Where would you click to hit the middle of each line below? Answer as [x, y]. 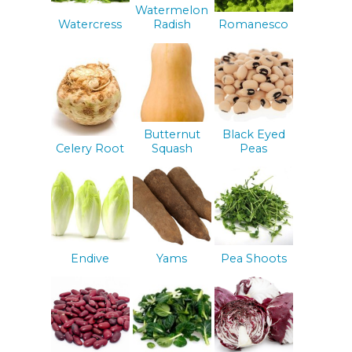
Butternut [172, 135]
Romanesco [254, 25]
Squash [172, 149]
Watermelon [172, 11]
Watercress [90, 25]
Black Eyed [253, 135]
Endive [90, 258]
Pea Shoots [253, 258]
